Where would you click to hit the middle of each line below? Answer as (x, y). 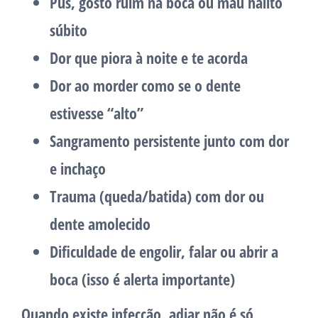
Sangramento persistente (125, 141)
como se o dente (189, 86)
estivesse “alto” (97, 113)
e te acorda (213, 58)
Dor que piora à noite (114, 58)
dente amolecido (100, 224)
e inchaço (78, 169)
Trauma (73, 196)
